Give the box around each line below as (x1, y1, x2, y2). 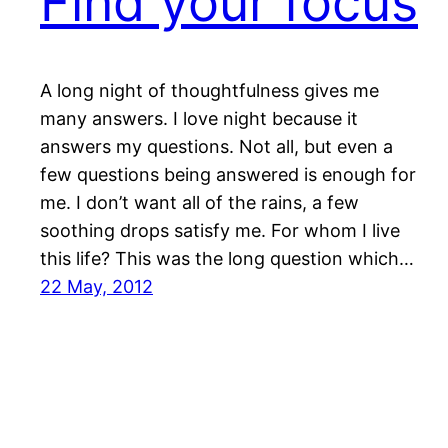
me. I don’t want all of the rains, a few (40, 192, 359, 214)
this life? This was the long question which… (40, 248, 414, 270)
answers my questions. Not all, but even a (40, 136, 393, 158)
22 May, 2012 (40, 276, 153, 298)
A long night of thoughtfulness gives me (40, 80, 379, 102)
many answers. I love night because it (40, 108, 358, 130)
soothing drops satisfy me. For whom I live (40, 220, 400, 242)
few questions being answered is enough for (40, 164, 416, 186)
